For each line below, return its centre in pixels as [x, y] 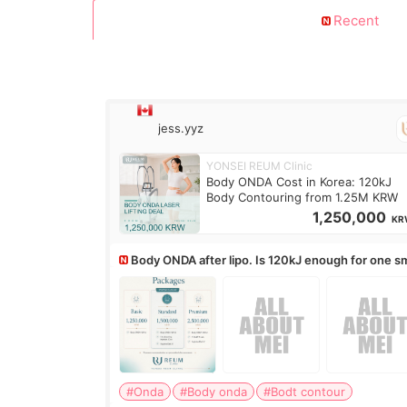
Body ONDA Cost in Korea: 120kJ [299, 182]
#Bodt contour [305, 392]
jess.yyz [181, 129]
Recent [356, 20]
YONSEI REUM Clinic [260, 166]
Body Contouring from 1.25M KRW [303, 197]
